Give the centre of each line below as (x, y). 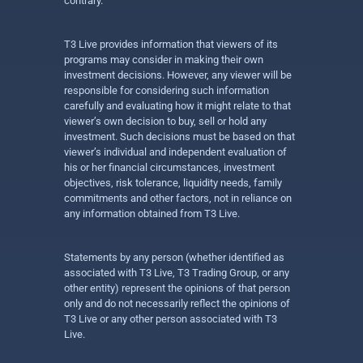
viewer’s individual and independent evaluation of (175, 152)
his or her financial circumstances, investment (169, 167)
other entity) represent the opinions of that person (177, 288)
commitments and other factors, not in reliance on (178, 198)
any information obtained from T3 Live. (152, 214)
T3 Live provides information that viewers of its (171, 44)
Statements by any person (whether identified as (174, 257)
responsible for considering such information (167, 90)
